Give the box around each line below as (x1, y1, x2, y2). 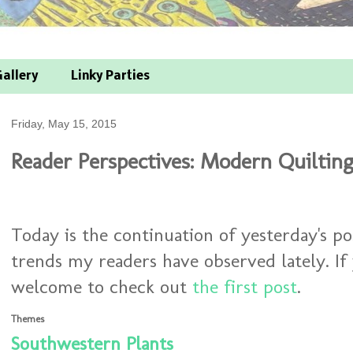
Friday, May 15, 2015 (11, 117, 117, 130)
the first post (192, 275, 297, 298)
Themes (11, 313, 44, 325)
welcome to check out (11, 275, 192, 298)
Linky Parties (71, 70, 150, 83)
